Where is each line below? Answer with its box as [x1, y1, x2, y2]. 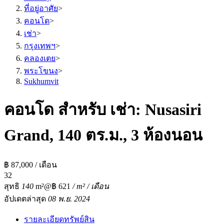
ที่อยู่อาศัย [24, 4, 58, 12]
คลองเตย [24, 54, 55, 62]
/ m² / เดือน [70, 181, 109, 190]
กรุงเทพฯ [24, 41, 55, 50]
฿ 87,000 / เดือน [4, 160, 57, 169]
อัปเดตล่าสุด [4, 194, 48, 203]
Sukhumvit [24, 77, 58, 85]
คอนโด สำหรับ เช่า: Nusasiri [4, 100, 201, 119]
